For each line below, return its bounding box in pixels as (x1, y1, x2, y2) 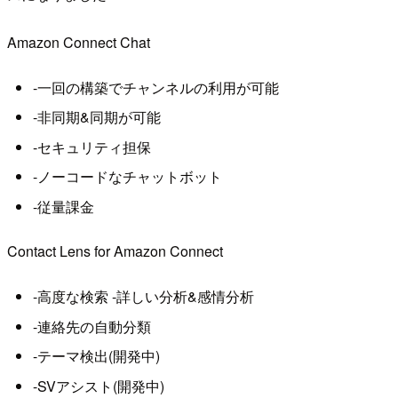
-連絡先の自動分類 (32, 315, 151, 337)
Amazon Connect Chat (7, 31, 150, 52)
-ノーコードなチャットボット (32, 166, 222, 187)
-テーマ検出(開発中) (32, 346, 160, 367)
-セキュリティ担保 (32, 136, 151, 157)
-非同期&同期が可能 (32, 107, 161, 128)
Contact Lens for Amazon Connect (7, 241, 223, 262)
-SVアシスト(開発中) (32, 375, 164, 396)
